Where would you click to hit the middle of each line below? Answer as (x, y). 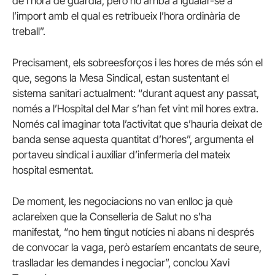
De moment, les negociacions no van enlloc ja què (122, 201)
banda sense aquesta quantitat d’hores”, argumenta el (133, 139)
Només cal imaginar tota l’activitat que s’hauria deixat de (137, 124)
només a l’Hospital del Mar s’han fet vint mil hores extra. (135, 108)
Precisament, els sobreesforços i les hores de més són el (137, 62)
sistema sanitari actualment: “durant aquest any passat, (136, 93)
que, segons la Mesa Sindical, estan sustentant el (121, 78)
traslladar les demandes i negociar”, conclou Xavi (121, 262)
